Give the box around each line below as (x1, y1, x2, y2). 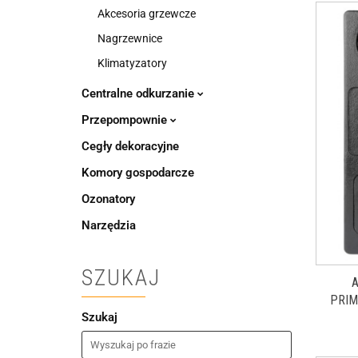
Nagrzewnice (97, 32, 162, 45)
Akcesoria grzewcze (97, 7, 196, 20)
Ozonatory (82, 192, 135, 206)
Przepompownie (82, 113, 170, 127)
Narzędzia (82, 218, 136, 233)
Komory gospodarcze (82, 165, 194, 180)
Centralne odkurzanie (82, 86, 197, 101)
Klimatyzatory (97, 57, 167, 70)
